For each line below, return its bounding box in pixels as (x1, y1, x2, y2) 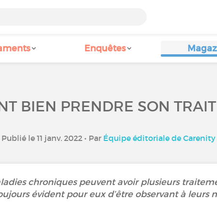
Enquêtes (84, 43, 125, 54)
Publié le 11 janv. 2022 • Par (1, 133, 103, 143)
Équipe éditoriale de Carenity (103, 133, 216, 143)
